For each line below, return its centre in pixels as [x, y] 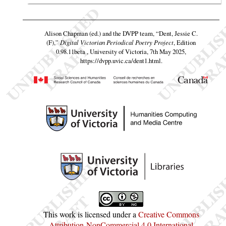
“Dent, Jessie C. [177, 33]
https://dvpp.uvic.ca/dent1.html [120, 60]
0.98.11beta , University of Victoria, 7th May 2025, [121, 51]
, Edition [185, 42]
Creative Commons [168, 214]
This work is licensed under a [91, 214]
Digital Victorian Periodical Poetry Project [117, 42]
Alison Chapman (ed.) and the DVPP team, [100, 33]
